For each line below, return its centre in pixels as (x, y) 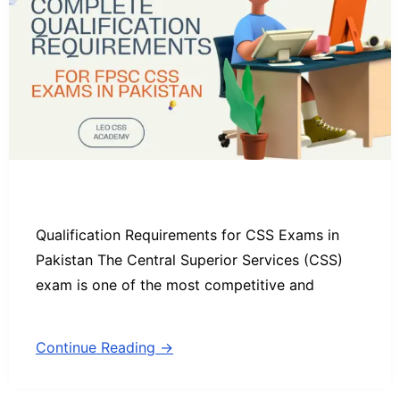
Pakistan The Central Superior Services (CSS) (189, 259)
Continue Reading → (104, 347)
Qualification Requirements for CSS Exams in (187, 234)
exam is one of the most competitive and (175, 284)
